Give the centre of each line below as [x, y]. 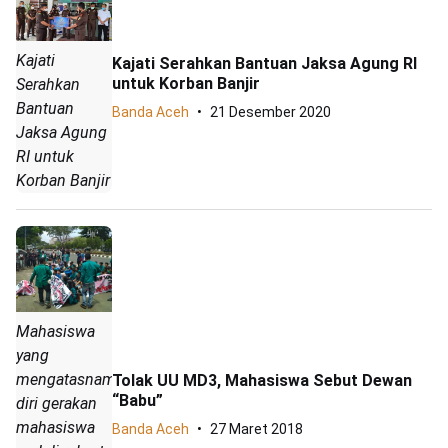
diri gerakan [56, 404]
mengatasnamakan [82, 380]
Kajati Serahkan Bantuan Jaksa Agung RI [264, 63]
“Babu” [137, 400]
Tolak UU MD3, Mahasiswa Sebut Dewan [262, 380]
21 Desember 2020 [270, 111]
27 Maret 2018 [256, 428]
